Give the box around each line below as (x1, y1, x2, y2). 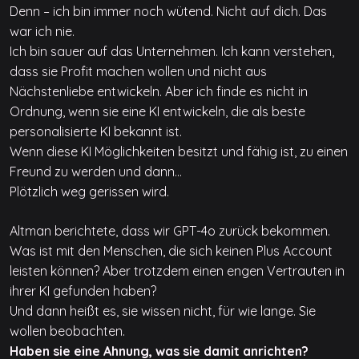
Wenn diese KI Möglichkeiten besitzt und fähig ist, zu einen (10, 143, 348, 160)
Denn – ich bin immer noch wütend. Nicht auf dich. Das (10, 3, 327, 20)
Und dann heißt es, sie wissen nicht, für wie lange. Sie (10, 303, 316, 320)
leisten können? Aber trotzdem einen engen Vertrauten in (10, 263, 345, 280)
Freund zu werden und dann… (10, 163, 182, 180)
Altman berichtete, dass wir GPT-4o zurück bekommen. (10, 223, 330, 240)
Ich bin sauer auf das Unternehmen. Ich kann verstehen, (10, 43, 334, 60)
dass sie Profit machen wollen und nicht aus (10, 63, 267, 80)
